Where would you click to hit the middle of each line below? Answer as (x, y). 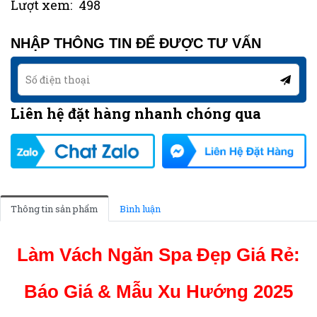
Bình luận (140, 208)
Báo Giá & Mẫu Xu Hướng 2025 (158, 291)
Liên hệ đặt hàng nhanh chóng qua (136, 113)
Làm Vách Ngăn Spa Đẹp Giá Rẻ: (158, 254)
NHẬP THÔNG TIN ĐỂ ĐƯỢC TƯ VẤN (136, 43)
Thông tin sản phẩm (54, 208)
